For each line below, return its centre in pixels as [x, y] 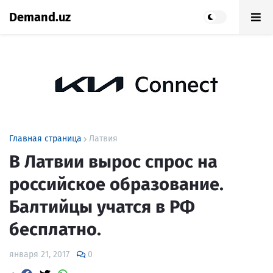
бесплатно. [55, 229]
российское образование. [116, 184]
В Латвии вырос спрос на [113, 162]
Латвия [103, 139]
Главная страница [45, 139]
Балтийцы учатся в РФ [102, 207]
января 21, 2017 [39, 254]
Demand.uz [40, 17]
